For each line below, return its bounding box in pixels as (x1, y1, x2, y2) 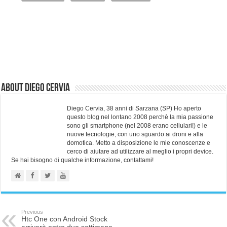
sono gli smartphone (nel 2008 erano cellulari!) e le (67, 122, 208, 129)
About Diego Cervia (1, 82, 70, 94)
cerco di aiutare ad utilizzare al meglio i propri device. (67, 147, 214, 155)
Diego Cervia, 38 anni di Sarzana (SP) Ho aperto (67, 104, 202, 112)
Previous (21, 208, 44, 215)
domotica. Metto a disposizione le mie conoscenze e (67, 139, 211, 146)
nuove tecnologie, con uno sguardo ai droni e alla (67, 130, 204, 138)
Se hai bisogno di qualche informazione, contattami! (11, 156, 154, 164)
